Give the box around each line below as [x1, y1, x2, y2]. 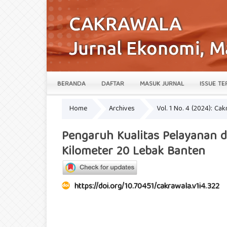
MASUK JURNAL [140, 78, 184, 90]
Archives [109, 103, 135, 116]
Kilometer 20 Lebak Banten [62, 141, 205, 163]
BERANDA [57, 78, 86, 90]
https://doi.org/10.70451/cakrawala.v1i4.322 [74, 180, 219, 195]
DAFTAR [101, 78, 124, 90]
